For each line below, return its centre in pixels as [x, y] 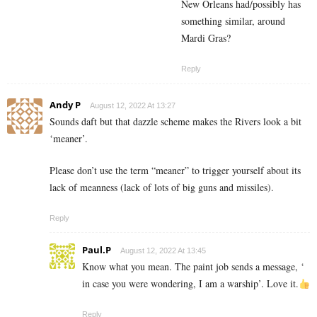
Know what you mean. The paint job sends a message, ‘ [193, 267]
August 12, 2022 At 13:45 [163, 251]
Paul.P [97, 250]
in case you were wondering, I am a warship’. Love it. [190, 284]
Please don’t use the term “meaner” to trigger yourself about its [175, 171]
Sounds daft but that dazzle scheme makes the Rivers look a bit [175, 122]
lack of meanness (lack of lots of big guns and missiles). [162, 188]
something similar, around [233, 21]
